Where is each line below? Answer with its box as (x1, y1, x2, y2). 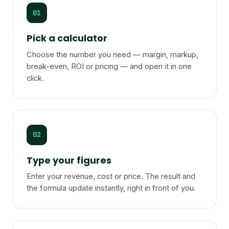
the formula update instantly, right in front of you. (27, 183, 196, 193)
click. (27, 73, 44, 83)
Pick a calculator (27, 32, 108, 45)
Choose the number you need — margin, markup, (27, 50, 199, 59)
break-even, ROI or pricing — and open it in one (27, 61, 192, 71)
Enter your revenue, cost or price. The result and (27, 171, 196, 181)
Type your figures (27, 153, 112, 167)
